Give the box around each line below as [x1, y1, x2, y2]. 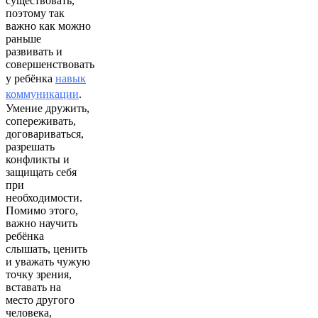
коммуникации [6, 87, 79, 100]
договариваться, [6, 127, 84, 140]
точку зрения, [6, 268, 72, 280]
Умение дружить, [6, 102, 89, 114]
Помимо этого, [6, 204, 78, 216]
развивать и [6, 45, 62, 57]
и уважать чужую [6, 255, 90, 268]
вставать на [6, 280, 61, 293]
